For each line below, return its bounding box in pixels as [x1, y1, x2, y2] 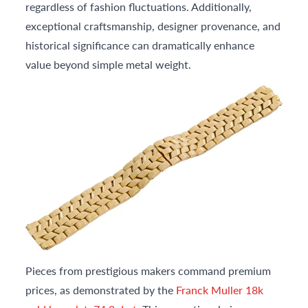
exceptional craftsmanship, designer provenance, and [25, 17, 281, 34]
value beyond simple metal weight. [25, 56, 192, 72]
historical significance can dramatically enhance [25, 36, 255, 53]
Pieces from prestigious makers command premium [25, 263, 272, 279]
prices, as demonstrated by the [25, 282, 177, 298]
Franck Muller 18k [176, 282, 264, 298]
